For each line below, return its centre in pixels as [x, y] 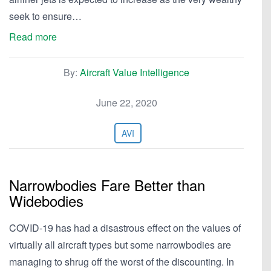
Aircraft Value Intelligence [135, 72]
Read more [33, 37]
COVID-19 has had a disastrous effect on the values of [125, 228]
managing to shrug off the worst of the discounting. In [122, 262]
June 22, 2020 [126, 103]
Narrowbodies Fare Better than [107, 185]
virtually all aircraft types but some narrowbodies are [120, 245]
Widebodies [46, 201]
